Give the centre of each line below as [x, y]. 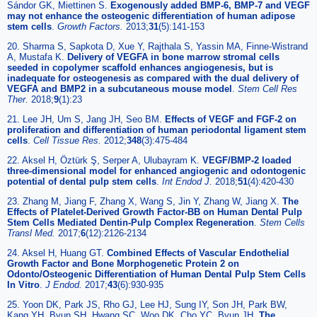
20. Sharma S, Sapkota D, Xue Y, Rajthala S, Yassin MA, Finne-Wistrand [157, 46]
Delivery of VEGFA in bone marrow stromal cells [173, 57]
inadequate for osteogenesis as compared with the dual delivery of [153, 78]
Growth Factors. [92, 26]
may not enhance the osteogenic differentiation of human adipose [151, 16]
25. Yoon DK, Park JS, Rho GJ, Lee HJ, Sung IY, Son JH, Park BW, [147, 304]
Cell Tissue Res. [69, 140]
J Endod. [65, 284]
